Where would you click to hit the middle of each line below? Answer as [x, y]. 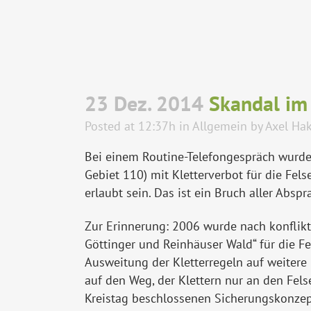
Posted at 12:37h [130, 126]
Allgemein [220, 126]
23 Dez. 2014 [144, 103]
